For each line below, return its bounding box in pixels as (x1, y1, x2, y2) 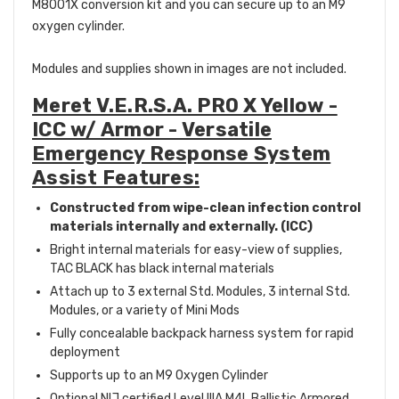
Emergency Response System (32, 142, 331, 167)
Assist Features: (32, 166, 199, 191)
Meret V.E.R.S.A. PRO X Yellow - (32, 94, 338, 118)
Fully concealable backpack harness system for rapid (50, 326, 354, 342)
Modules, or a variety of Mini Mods (50, 303, 240, 319)
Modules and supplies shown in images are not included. (32, 61, 346, 77)
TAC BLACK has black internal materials (50, 261, 274, 277)
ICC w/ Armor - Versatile (32, 118, 272, 142)
